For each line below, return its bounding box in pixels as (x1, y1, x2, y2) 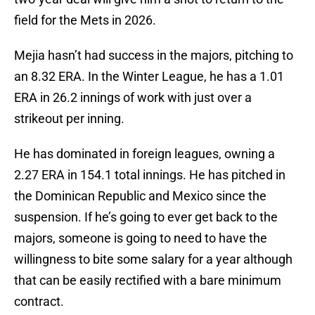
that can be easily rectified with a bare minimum (14, 273, 281, 288)
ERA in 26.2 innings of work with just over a (14, 90, 252, 105)
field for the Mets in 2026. (14, 13, 156, 28)
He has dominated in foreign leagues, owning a (14, 146, 275, 162)
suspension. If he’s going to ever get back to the (14, 210, 278, 225)
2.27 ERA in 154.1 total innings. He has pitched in (14, 167, 285, 183)
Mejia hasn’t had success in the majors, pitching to (14, 48, 293, 63)
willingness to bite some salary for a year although (14, 252, 292, 267)
